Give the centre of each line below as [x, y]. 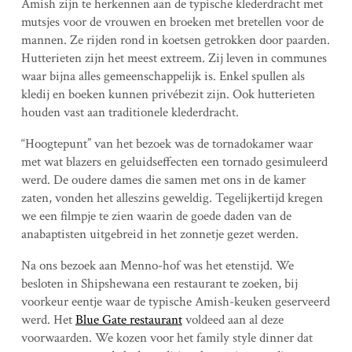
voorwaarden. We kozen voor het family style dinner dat [167, 337]
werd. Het [48, 319]
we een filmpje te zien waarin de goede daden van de [156, 216]
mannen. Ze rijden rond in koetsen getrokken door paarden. [175, 40]
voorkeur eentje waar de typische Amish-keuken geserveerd [175, 301]
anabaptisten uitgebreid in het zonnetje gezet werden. [159, 234]
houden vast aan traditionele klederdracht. [130, 112]
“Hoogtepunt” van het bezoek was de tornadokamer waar [167, 143]
